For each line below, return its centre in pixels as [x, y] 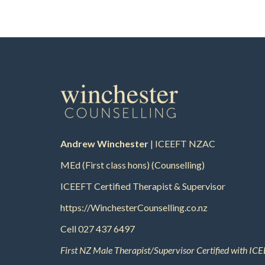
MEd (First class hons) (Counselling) [132, 164]
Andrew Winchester [104, 143]
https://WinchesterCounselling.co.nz [134, 207]
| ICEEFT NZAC [182, 143]
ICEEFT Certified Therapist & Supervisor [143, 186]
